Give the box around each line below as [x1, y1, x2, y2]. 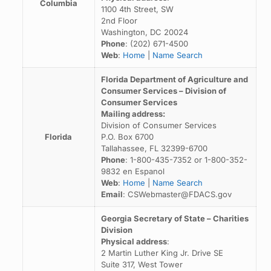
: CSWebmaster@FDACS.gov [122, 189, 232, 199]
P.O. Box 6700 [100, 132, 154, 142]
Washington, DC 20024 [100, 27, 188, 37]
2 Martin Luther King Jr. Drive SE [100, 248, 223, 258]
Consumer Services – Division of [100, 86, 226, 96]
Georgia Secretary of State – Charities [100, 214, 249, 223]
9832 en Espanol [100, 166, 165, 176]
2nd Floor [100, 16, 137, 25]
